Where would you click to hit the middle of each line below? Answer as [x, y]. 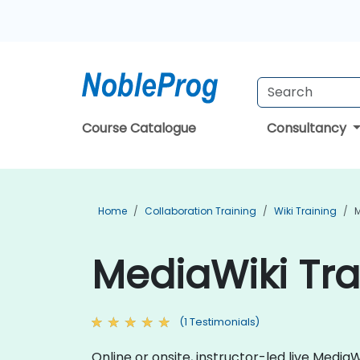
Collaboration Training [200, 211]
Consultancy [308, 128]
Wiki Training [305, 211]
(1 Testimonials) [219, 322]
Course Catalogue [139, 128]
